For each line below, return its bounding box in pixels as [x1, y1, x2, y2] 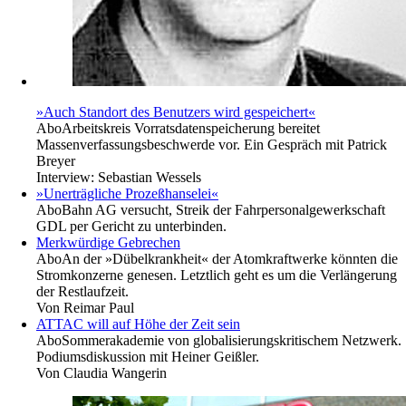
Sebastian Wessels [98, 169, 201, 186]
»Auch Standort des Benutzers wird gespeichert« [36, 104, 315, 121]
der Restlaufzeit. [36, 284, 129, 300]
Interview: [36, 169, 98, 186]
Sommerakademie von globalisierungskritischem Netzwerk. [62, 333, 401, 349]
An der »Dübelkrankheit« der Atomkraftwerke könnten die [62, 251, 398, 267]
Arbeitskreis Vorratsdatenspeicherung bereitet [62, 121, 320, 137]
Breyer [36, 153, 75, 169]
